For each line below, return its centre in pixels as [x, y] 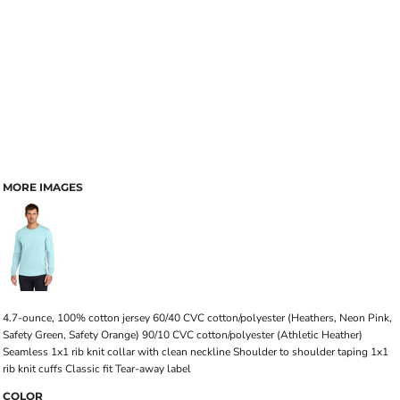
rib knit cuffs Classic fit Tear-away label [97, 369]
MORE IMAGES [43, 187]
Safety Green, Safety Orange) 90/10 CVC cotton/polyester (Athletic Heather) [183, 335]
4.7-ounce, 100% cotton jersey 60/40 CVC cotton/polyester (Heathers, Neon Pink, [197, 318]
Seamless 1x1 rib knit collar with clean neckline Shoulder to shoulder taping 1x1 [196, 352]
